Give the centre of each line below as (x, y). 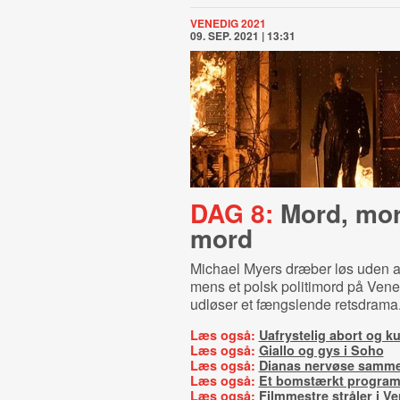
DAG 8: (231, 213)
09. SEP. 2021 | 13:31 (242, 36)
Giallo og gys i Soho (321, 350)
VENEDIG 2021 (228, 23)
